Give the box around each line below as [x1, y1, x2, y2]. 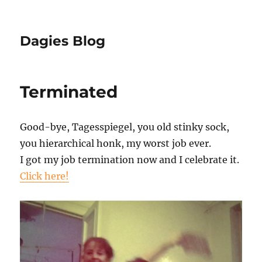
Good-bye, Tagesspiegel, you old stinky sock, [20, 121, 230, 133]
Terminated [20, 82, 118, 102]
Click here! [20, 170, 70, 182]
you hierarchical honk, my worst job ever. [20, 137, 212, 149]
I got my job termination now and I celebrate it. [20, 154, 240, 166]
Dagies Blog [20, 33, 106, 49]
